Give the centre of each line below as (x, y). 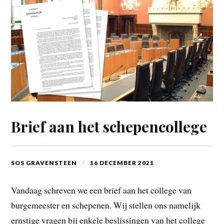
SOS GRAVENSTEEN (44, 163)
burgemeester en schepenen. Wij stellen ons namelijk (106, 205)
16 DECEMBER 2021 (122, 163)
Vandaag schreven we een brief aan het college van (101, 190)
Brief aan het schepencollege (109, 126)
